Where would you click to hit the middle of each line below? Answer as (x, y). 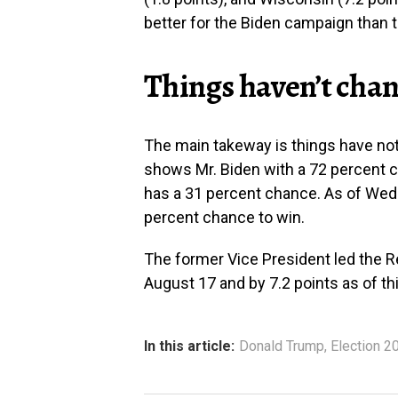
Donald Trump (282, 346)
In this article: (189, 346)
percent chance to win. (224, 217)
